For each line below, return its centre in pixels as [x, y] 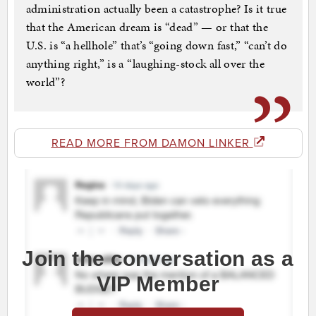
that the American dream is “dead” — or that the [147, 27]
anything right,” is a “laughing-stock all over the [145, 64]
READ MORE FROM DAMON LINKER [152, 144]
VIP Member [158, 284]
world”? [45, 82]
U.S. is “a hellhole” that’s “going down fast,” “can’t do [157, 45]
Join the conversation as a [158, 259]
